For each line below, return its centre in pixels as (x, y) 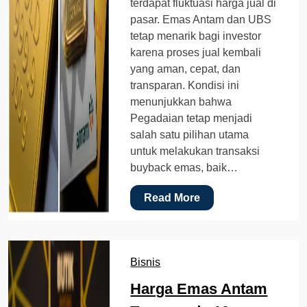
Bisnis (146, 262)
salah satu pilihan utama (190, 134)
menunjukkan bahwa (181, 101)
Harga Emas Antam (199, 288)
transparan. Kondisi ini (185, 85)
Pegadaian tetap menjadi (192, 118)
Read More (172, 197)
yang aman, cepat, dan (186, 69)
